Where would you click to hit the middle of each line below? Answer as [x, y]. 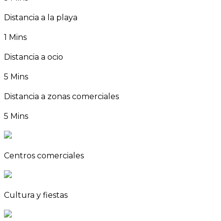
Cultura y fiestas [36, 195]
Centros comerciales [44, 156]
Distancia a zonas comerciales [61, 97]
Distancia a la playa [41, 18]
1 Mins [15, 37]
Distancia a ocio [34, 57]
